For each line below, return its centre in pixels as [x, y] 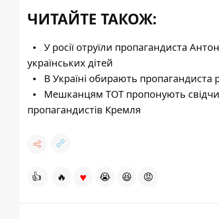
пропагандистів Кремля [84, 110]
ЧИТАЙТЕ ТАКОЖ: [92, 19]
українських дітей [70, 63]
